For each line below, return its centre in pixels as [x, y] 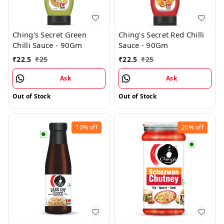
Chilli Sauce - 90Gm [47, 45]
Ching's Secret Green [49, 35]
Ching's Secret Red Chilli [161, 35]
